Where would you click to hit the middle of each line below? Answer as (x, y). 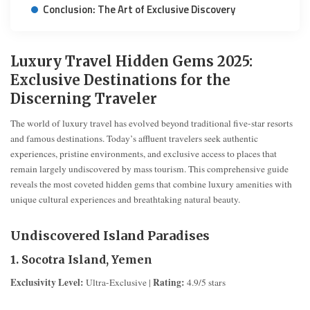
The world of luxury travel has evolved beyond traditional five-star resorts (152, 123)
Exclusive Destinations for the (120, 80)
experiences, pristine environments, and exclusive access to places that (144, 153)
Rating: (169, 283)
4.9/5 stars (205, 283)
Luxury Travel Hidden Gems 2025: (131, 61)
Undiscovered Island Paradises (110, 235)
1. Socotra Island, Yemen (81, 260)
